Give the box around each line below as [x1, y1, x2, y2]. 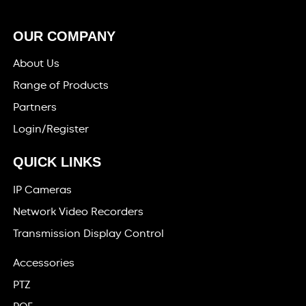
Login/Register [13, 122, 89, 137]
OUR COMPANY [13, 28, 116, 44]
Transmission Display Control [13, 226, 165, 240]
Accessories [13, 255, 75, 270]
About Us [13, 57, 60, 71]
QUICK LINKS [13, 154, 102, 170]
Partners [13, 100, 57, 115]
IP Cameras [13, 182, 72, 197]
